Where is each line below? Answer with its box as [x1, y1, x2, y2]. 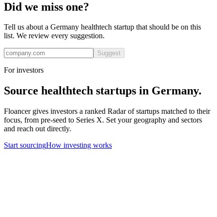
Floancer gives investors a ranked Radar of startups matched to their [4, 107, 210, 116]
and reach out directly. [4, 124, 71, 133]
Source [4, 84, 41, 97]
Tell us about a [4, 23, 50, 31]
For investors [4, 66, 44, 75]
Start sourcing [4, 141, 46, 150]
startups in [93, 84, 152, 97]
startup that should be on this [112, 23, 201, 31]
